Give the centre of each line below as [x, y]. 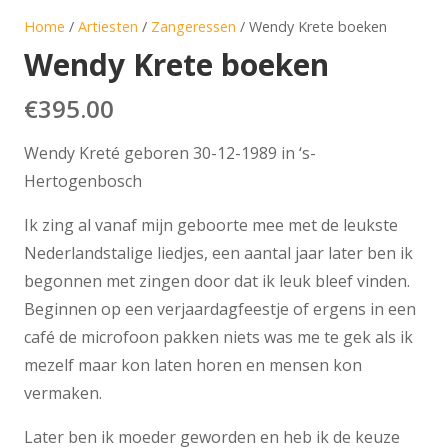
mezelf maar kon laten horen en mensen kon [193, 365]
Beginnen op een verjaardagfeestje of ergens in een [220, 309]
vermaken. [63, 393]
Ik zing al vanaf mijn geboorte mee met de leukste [211, 225]
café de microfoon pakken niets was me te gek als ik [218, 337]
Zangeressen [193, 26]
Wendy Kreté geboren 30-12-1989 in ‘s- [170, 153]
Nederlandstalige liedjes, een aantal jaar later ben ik [218, 253]
